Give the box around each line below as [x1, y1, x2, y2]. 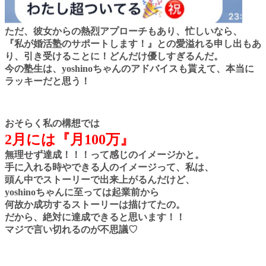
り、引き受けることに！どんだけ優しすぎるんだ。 [5, 50, 223, 61]
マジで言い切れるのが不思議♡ [5, 224, 138, 235]
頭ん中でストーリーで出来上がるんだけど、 [5, 174, 195, 185]
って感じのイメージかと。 [90, 149, 204, 160]
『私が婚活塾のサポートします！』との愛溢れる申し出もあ [5, 38, 261, 49]
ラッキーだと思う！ [5, 75, 90, 86]
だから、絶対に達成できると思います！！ [5, 211, 185, 222]
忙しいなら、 [185, 26, 242, 36]
